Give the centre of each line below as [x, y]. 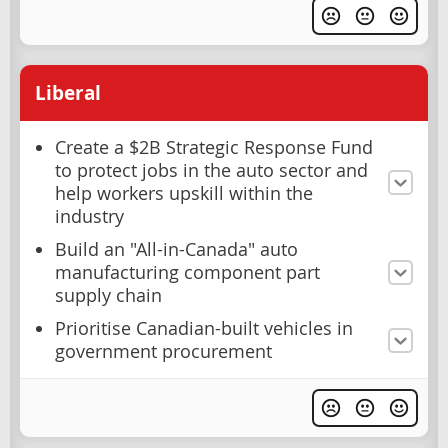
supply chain [108, 296]
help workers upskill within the [184, 194]
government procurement [163, 352]
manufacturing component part [187, 273]
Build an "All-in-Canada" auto [176, 250]
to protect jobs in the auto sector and [211, 171]
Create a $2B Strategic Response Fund [214, 148]
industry [89, 217]
